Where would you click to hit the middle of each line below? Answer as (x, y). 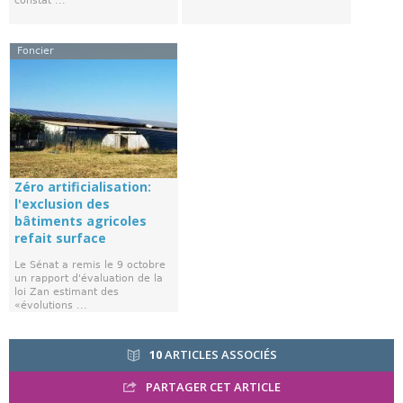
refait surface (60, 238)
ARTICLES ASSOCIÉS (219, 355)
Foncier (36, 51)
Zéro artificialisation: (83, 187)
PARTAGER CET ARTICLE (211, 386)
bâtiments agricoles (81, 221)
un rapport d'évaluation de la (89, 279)
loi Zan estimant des (67, 292)
